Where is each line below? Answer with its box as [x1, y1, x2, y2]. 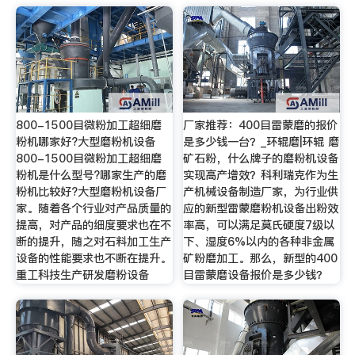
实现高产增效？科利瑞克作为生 [183, 167, 339, 184]
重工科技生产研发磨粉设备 [15, 267, 149, 284]
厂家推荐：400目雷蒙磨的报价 [183, 117, 338, 134]
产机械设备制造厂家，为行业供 [183, 184, 339, 200]
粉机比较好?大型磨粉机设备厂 [15, 184, 166, 200]
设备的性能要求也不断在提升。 [15, 250, 171, 267]
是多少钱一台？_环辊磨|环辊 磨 [183, 134, 340, 151]
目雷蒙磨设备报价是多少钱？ [183, 267, 328, 284]
